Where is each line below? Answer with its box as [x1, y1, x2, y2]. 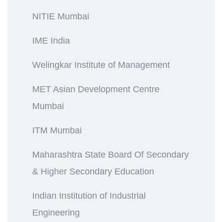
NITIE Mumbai [32, 11, 89, 21]
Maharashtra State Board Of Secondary [32, 149, 189, 160]
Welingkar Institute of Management [32, 59, 170, 70]
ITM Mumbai [32, 125, 82, 135]
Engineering [32, 207, 80, 218]
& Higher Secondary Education [32, 166, 154, 176]
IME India [32, 35, 70, 46]
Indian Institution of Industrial [32, 190, 146, 201]
